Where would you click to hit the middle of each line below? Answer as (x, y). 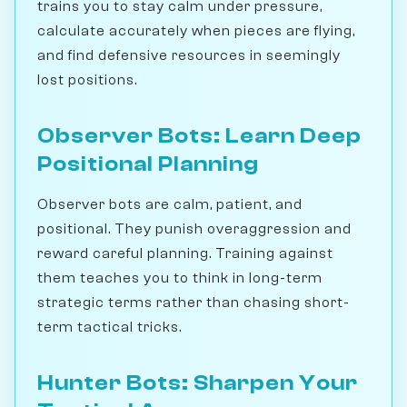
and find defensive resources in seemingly (189, 55)
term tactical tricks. (109, 327)
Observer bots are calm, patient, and (170, 204)
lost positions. (87, 79)
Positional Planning (148, 164)
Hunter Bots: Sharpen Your (198, 382)
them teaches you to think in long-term (180, 278)
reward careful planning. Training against (185, 253)
